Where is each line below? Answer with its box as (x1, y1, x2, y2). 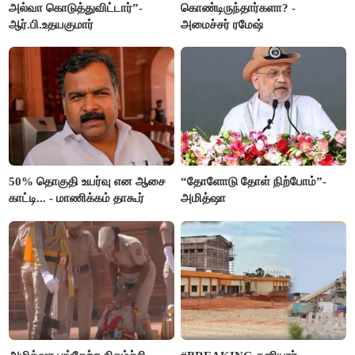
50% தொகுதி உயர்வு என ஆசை (9, 175, 166, 189)
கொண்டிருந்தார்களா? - (181, 2, 296, 15)
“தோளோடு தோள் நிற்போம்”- (181, 175, 327, 189)
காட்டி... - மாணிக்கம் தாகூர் (9, 192, 145, 205)
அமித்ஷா (181, 192, 227, 205)
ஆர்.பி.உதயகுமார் (9, 18, 94, 32)
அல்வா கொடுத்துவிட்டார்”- (9, 2, 143, 15)
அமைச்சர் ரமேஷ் (181, 18, 264, 32)
